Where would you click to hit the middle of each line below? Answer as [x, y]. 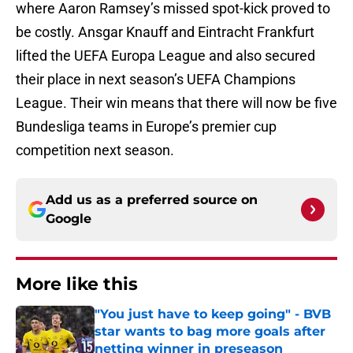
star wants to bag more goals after [210, 332]
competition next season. [95, 150]
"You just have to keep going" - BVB [213, 314]
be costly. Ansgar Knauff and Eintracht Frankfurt [165, 32]
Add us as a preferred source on [152, 200]
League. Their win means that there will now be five [176, 103]
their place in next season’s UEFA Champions [156, 80]
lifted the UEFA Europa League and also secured [165, 56]
